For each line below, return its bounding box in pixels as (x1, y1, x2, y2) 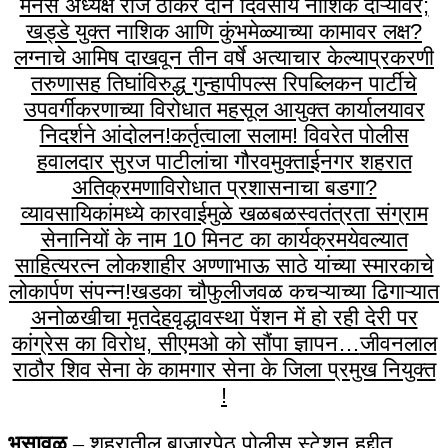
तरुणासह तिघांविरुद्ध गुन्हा (31, 71, 226, 97)
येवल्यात (346, 227, 408, 253)
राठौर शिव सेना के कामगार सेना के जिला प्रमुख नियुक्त (12, 357, 436, 383)
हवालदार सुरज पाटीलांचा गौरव (36, 149, 271, 175)
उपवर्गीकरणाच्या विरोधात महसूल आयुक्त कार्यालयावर (23, 97, 425, 123)
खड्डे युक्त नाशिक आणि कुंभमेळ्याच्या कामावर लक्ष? (26, 19, 422, 45)
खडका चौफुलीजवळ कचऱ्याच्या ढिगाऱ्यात (131, 279, 439, 305)
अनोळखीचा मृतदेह (30, 305, 172, 331)
